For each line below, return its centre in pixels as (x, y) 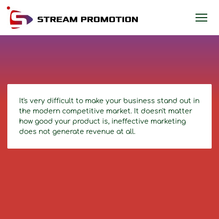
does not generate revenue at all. (77, 132)
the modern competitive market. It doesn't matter (106, 111)
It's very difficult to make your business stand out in (109, 101)
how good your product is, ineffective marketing (102, 121)
